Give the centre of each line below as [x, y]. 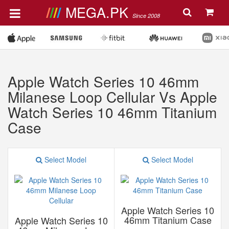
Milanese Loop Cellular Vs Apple [112, 97]
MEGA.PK [99, 12]
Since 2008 [146, 16]
